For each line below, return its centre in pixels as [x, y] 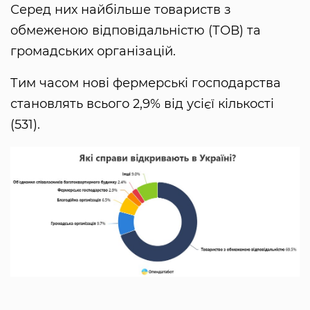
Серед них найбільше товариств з [121, 10]
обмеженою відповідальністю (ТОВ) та [136, 31]
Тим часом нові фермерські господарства [146, 83]
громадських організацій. [95, 52]
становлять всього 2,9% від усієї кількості [142, 104]
